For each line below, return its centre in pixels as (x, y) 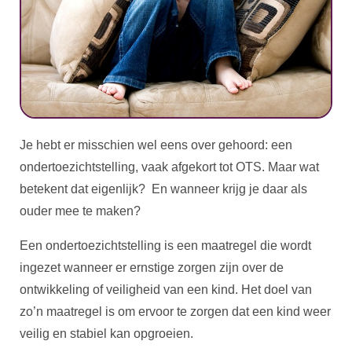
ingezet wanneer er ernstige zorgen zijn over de (152, 267)
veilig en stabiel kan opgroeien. (106, 333)
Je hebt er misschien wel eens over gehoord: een (156, 145)
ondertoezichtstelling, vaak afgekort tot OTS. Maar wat (169, 167)
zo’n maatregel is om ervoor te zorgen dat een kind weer (175, 311)
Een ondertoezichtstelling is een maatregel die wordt (165, 245)
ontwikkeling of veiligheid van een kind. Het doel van (166, 289)
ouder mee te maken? (80, 211)
